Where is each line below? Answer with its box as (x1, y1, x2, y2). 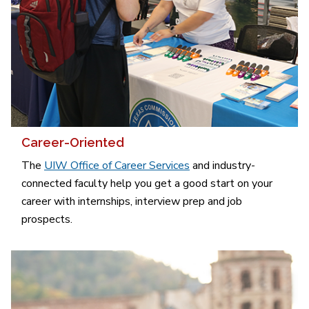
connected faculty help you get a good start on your (21, 175, 272, 191)
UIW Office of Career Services (44, 157, 190, 173)
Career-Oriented (21, 135, 124, 150)
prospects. (21, 211, 72, 227)
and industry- (190, 157, 255, 173)
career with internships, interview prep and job (21, 193, 242, 209)
